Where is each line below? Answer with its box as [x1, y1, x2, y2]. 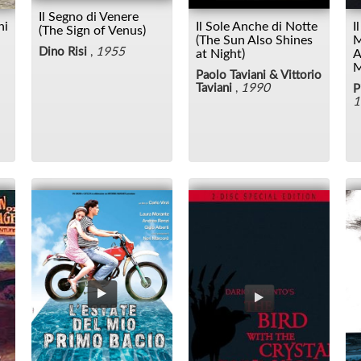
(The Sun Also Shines [196, 33, 313, 47]
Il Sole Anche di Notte [196, 19, 317, 33]
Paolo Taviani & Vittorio [196, 68, 322, 81]
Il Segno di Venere [39, 10, 139, 23]
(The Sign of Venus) [39, 23, 146, 37]
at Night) [196, 47, 245, 60]
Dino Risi [39, 45, 90, 58]
